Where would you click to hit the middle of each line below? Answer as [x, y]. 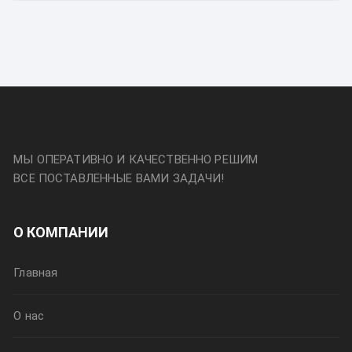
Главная [36, 273]
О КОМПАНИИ [61, 233]
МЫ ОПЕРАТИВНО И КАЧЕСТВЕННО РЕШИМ [136, 160]
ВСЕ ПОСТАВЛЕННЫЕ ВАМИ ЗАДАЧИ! [119, 179]
